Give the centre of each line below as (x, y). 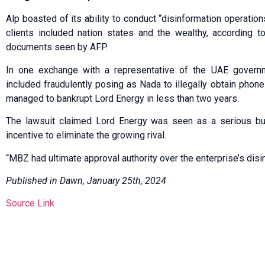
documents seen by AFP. (57, 47)
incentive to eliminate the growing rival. (86, 135)
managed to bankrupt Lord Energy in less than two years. (122, 98)
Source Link (30, 203)
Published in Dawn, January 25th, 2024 (86, 180)
